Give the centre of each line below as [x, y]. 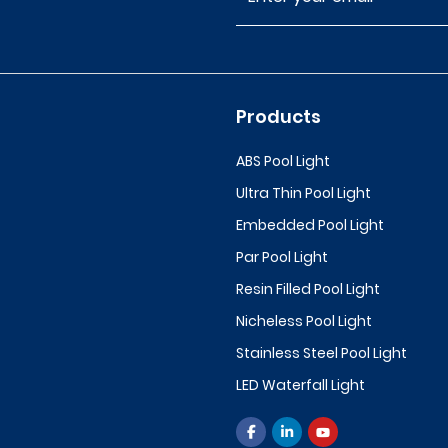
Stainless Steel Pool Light [321, 353]
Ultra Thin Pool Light [303, 193]
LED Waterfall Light [300, 385]
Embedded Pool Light [310, 225]
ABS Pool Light [283, 161]
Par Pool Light [282, 257]
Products [278, 116]
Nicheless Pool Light [304, 321]
